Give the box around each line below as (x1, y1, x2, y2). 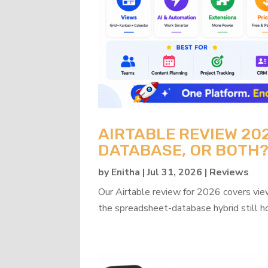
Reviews (209, 166, 249, 179)
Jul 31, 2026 (147, 166, 203, 179)
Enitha (111, 166, 141, 179)
